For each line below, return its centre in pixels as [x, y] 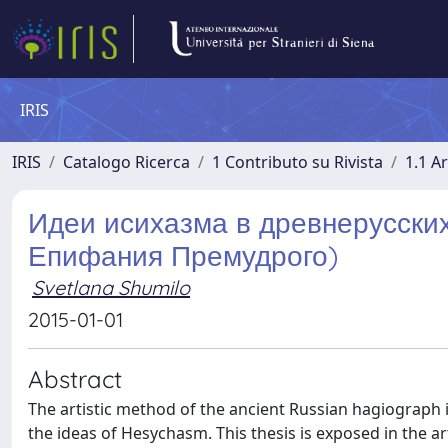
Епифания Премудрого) [183, 255]
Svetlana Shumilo [111, 287]
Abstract [75, 379]
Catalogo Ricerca [126, 162]
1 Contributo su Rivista [297, 162]
